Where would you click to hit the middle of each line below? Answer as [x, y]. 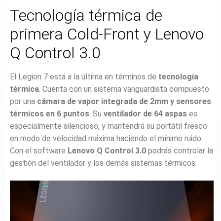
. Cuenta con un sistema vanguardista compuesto [124, 89]
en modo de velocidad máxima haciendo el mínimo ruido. [106, 139]
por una [23, 102]
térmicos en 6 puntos [50, 114]
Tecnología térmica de [86, 15]
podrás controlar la [180, 151]
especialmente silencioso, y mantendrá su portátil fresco [109, 126]
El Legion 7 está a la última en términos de [84, 77]
